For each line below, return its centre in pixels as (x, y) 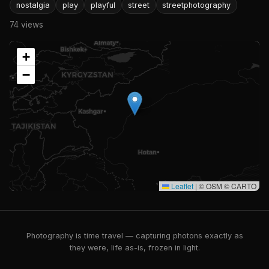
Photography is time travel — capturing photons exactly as (134, 236)
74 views (26, 24)
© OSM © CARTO (227, 186)
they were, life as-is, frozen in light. (134, 248)
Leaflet (181, 186)
